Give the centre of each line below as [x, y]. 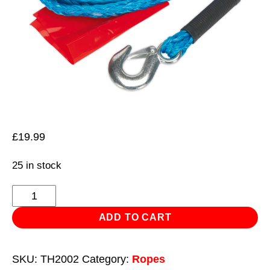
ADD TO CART [135, 217]
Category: [107, 259]
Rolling [28, 247]
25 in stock [37, 165]
